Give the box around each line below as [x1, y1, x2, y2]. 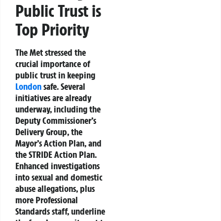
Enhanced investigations [15, 159, 100, 172]
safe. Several [41, 80, 85, 92]
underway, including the [15, 103, 101, 115]
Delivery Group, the [15, 125, 82, 138]
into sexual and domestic [15, 171, 103, 183]
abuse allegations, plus [15, 182, 95, 194]
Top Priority [15, 19, 89, 40]
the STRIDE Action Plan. [15, 148, 97, 160]
